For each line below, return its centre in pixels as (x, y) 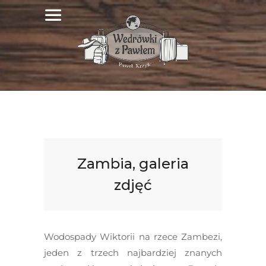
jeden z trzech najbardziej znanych (133, 253)
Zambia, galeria (133, 164)
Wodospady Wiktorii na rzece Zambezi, (133, 237)
